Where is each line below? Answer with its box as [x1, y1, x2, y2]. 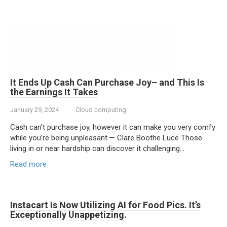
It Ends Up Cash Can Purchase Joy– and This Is [10, 77, 204, 88]
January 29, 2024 [10, 106, 59, 113]
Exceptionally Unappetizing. [10, 209, 127, 220]
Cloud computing [75, 106, 126, 113]
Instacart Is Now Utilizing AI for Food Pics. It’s [10, 200, 201, 210]
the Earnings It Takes [10, 87, 98, 97]
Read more [10, 160, 47, 169]
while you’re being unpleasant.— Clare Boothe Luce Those [10, 133, 202, 142]
